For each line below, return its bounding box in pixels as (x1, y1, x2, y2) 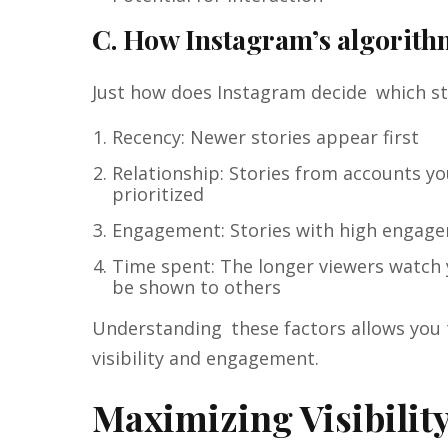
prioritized (112, 182, 204, 207)
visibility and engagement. (92, 346, 319, 371)
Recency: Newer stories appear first (112, 125, 419, 150)
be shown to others (112, 275, 281, 300)
